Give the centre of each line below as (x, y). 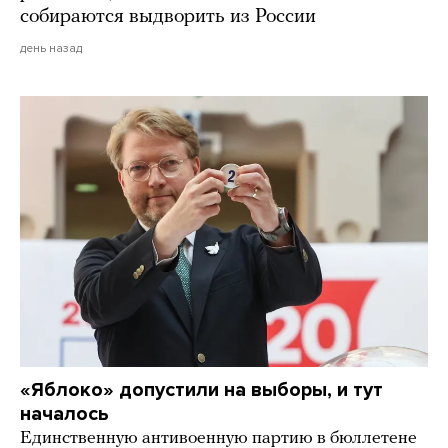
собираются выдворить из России (168, 16)
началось (64, 413)
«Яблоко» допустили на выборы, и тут (201, 389)
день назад (51, 47)
